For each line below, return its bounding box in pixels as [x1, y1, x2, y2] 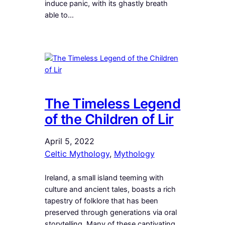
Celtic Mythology [44, 148, 109, 159]
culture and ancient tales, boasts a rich [44, 184, 176, 194]
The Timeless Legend [44, 95, 181, 112]
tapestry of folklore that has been [44, 196, 158, 205]
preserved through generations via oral [44, 207, 177, 217]
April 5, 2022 [44, 136, 94, 146]
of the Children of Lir [44, 110, 174, 128]
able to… [44, 11, 74, 20]
